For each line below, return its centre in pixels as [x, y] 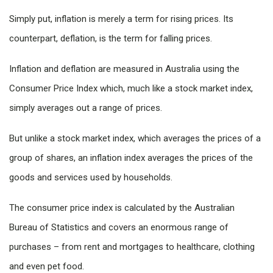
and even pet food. [47, 266]
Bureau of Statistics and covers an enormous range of [119, 227]
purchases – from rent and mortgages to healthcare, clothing [132, 247]
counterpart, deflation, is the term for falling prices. [111, 38]
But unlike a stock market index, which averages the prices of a [135, 138]
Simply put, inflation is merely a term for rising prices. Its [121, 19]
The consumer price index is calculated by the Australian [122, 208]
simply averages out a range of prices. [86, 108]
